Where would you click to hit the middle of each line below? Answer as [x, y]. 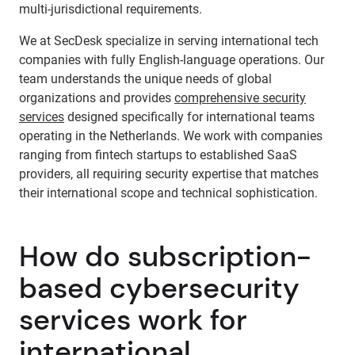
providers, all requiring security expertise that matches [169, 174]
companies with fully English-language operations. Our [172, 60]
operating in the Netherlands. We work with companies [171, 136]
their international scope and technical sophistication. [168, 193]
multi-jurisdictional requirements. [111, 9]
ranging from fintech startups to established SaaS [158, 155]
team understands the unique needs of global [145, 79]
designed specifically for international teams [189, 117]
